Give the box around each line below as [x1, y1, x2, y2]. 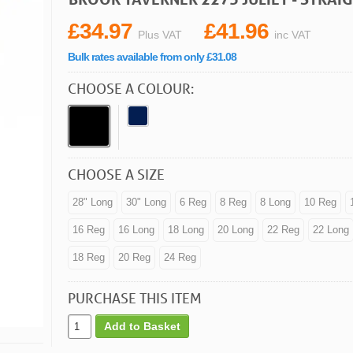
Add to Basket [104, 320, 180, 333]
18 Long [168, 223, 204, 236]
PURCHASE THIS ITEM [68, 288, 202, 307]
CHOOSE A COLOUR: [68, 79, 194, 97]
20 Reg [118, 251, 150, 263]
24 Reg [164, 251, 196, 263]
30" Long [126, 195, 166, 208]
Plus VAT [138, 28, 182, 41]
